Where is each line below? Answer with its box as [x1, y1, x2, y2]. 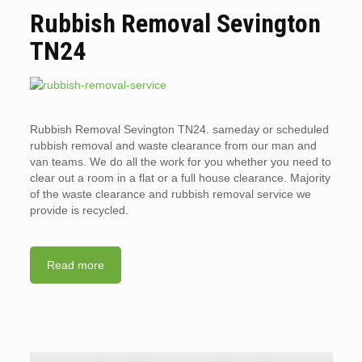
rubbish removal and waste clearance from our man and [29, 139, 317, 152]
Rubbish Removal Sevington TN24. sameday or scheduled [29, 123, 329, 136]
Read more [46, 259, 104, 271]
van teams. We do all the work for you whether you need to [29, 155, 331, 168]
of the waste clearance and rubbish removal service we [29, 187, 311, 200]
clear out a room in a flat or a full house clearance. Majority [29, 171, 330, 184]
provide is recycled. [29, 204, 128, 217]
